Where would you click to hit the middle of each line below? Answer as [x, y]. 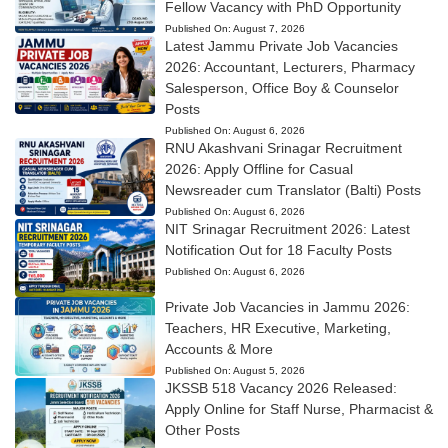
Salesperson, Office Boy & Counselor [281, 87]
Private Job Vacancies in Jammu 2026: [287, 307]
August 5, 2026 [268, 371]
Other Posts [202, 430]
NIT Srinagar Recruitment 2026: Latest [287, 228]
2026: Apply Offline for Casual [258, 168]
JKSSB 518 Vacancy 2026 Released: [280, 388]
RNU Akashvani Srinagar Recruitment [283, 147]
